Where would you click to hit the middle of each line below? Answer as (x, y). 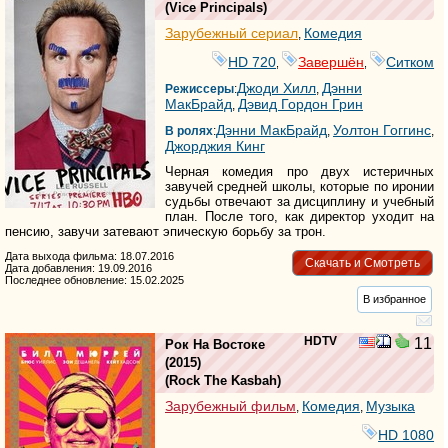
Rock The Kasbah (223, 381)
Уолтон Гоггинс (382, 130)
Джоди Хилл (276, 88)
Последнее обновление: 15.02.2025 (94, 280)
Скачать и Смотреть (362, 262)
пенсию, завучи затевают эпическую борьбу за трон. (165, 232)
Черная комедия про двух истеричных (300, 172)
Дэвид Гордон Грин (300, 104)
